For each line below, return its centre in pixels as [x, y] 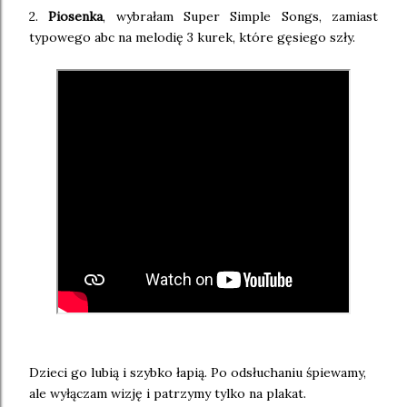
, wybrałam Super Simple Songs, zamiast [241, 17]
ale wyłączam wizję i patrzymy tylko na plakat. [168, 394]
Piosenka [76, 17]
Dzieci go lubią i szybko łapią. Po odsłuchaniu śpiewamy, [198, 373]
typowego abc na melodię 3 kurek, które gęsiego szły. [192, 38]
